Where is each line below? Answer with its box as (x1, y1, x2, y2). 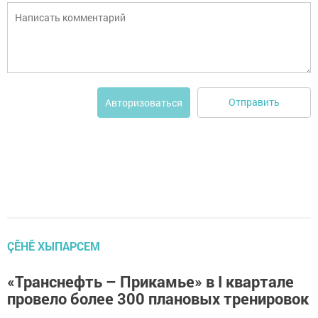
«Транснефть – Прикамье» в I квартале (7, 270, 294, 292)
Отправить (229, 95, 280, 109)
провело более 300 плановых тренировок (7, 287, 309, 309)
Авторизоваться (105, 95, 182, 109)
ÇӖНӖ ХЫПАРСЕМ (7, 238, 100, 253)
